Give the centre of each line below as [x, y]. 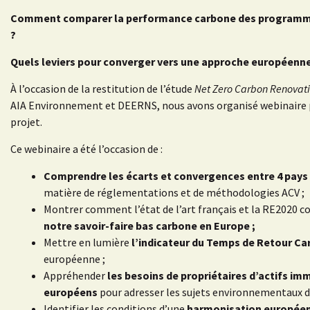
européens [72, 292]
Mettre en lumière [88, 243]
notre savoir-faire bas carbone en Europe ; [149, 226]
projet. [26, 122]
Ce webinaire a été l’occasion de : [86, 149]
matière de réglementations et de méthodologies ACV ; [174, 193]
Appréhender [75, 276]
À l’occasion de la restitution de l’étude [102, 89]
